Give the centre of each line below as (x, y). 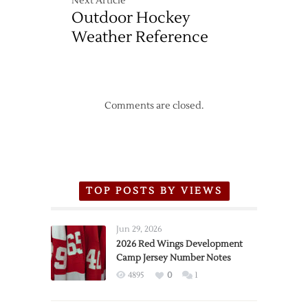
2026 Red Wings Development (179, 244)
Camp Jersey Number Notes (174, 258)
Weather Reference (140, 37)
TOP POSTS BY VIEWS (154, 191)
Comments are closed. (154, 106)
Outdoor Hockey (131, 18)
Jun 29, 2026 (139, 230)
